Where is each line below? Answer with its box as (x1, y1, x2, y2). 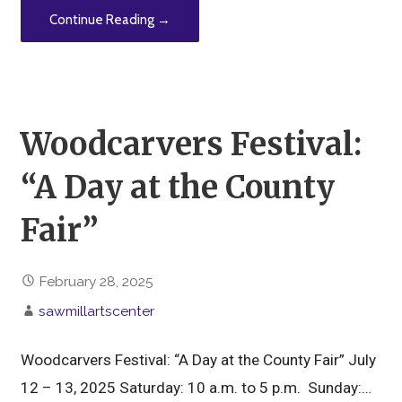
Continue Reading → (49, 12, 171, 29)
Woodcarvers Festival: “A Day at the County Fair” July (21, 350, 380, 369)
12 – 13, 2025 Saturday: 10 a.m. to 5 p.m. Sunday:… (21, 378, 372, 397)
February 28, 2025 (39, 272, 154, 290)
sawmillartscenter (39, 301, 155, 319)
